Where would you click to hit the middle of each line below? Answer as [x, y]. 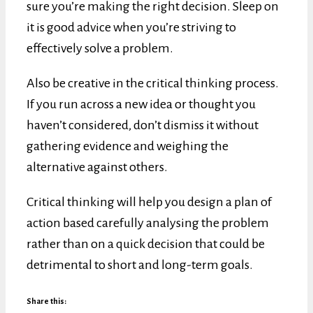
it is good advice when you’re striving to [131, 27]
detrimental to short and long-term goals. [140, 264]
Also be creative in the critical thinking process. [153, 83]
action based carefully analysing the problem [148, 223]
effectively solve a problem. [100, 48]
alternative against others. [97, 167]
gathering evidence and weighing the [128, 146]
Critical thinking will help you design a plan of [149, 202]
